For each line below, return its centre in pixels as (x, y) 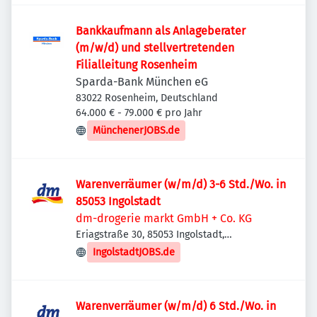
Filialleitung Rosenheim (137, 65)
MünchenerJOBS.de (136, 131)
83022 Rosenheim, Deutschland (147, 98)
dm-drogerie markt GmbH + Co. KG (164, 218)
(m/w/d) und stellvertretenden (155, 48)
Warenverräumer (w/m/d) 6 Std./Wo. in (176, 306)
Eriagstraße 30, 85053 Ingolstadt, (150, 235)
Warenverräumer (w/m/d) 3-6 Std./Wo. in (181, 184)
